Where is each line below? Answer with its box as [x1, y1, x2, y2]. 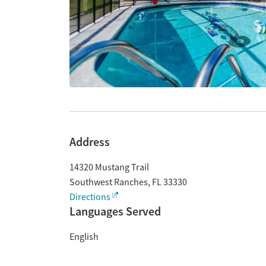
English [69, 231, 99, 243]
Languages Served [69, 204, 161, 219]
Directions [69, 191, 110, 203]
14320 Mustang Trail [69, 161, 149, 173]
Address [69, 134, 110, 150]
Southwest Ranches [69, 176, 148, 188]
